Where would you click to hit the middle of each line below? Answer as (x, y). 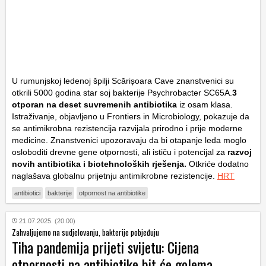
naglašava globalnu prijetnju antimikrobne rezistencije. (115, 175)
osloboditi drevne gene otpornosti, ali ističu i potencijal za (118, 152)
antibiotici (27, 193)
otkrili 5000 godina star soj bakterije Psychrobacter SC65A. (122, 92)
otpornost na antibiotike (112, 193)
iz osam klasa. (205, 104)
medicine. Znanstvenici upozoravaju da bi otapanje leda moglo (129, 140)
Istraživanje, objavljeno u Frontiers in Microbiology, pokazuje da (131, 116)
